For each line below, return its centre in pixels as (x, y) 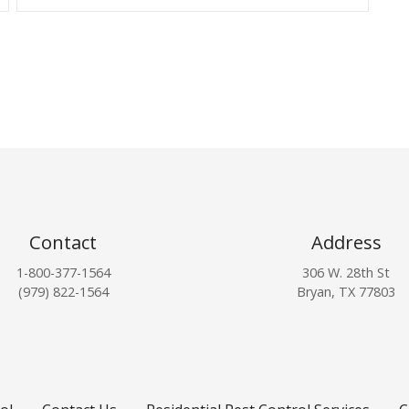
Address (346, 242)
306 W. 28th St (346, 273)
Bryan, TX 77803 (346, 292)
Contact (63, 242)
